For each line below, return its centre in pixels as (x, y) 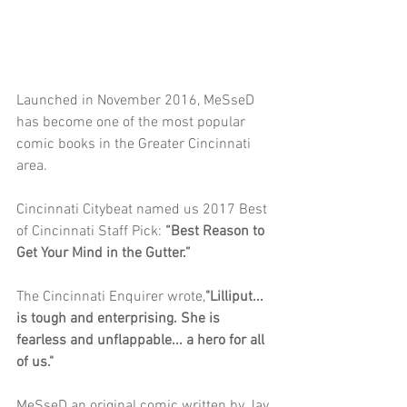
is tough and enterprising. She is (120, 318)
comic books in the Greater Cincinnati (135, 144)
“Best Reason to (217, 231)
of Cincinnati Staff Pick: (91, 231)
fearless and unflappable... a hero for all (142, 340)
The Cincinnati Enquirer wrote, (111, 297)
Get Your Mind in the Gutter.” (105, 253)
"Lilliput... (236, 297)
